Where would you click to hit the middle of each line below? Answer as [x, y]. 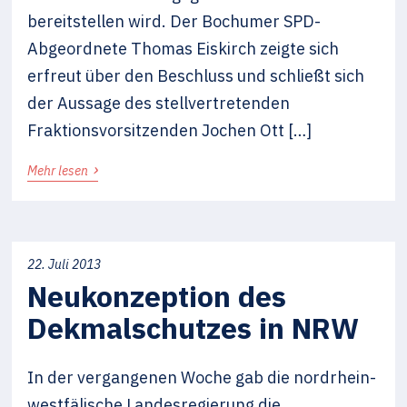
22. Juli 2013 [65, 265]
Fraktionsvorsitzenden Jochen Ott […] [170, 130]
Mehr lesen [60, 170]
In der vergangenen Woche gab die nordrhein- [202, 378]
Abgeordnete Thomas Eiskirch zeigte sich [184, 48]
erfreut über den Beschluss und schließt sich [196, 75]
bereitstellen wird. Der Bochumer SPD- [174, 21]
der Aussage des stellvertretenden [159, 103]
